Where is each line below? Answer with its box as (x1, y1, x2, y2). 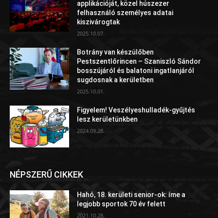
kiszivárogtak (77, 18, 120, 26)
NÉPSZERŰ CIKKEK (10, 169, 83, 180)
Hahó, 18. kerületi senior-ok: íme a (77, 191, 186, 199)
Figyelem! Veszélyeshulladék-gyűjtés (77, 106, 196, 114)
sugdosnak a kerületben (77, 76, 154, 84)
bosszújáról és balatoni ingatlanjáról (77, 67, 195, 75)
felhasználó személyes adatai (77, 9, 174, 17)
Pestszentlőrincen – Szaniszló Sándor (77, 57, 201, 66)
